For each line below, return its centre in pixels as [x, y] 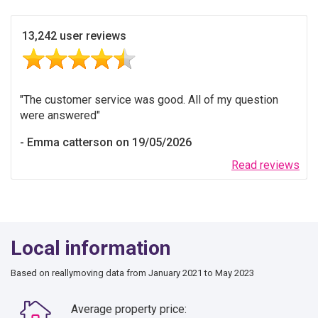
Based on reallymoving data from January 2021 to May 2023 [132, 273]
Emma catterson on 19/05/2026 [109, 142]
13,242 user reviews [74, 35]
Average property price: [129, 309]
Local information [91, 248]
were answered [58, 115]
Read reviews [265, 165]
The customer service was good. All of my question [151, 99]
